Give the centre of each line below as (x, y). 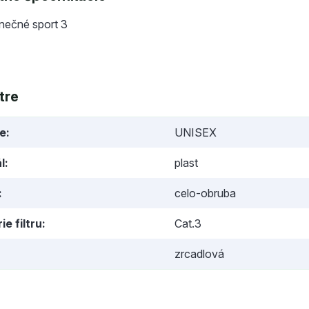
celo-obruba (205, 193)
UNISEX (195, 132)
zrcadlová (199, 254)
